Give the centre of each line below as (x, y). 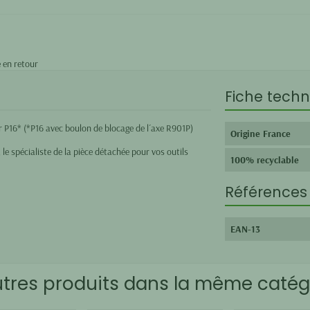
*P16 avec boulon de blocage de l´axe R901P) (110, 128)
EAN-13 (245, 229)
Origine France (260, 133)
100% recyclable (264, 159)
